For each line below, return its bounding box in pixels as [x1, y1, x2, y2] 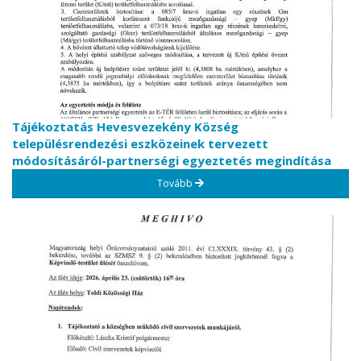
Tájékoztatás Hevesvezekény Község [12, 118, 239, 135]
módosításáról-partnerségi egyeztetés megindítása [12, 151, 331, 168]
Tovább [157, 176, 196, 190]
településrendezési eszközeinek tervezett [12, 135, 268, 151]
